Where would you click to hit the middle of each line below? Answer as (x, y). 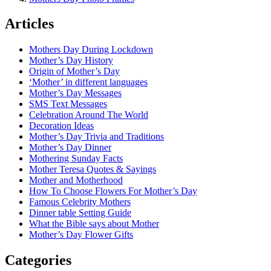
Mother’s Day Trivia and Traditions (96, 137)
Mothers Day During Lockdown (91, 50)
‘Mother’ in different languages (88, 82)
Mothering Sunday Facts (76, 158)
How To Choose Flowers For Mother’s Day (113, 191)
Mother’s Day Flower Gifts (81, 235)
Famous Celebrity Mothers (80, 202)
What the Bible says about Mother (94, 224)
